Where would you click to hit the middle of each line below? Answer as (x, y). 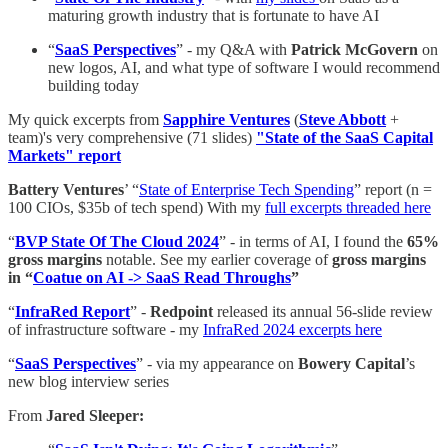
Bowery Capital (351, 364)
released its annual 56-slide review (323, 312)
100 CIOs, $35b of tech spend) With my (136, 208)
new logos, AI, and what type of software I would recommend (244, 68)
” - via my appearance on (217, 364)
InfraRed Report (72, 312)
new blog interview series (88, 382)
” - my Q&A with (233, 50)
